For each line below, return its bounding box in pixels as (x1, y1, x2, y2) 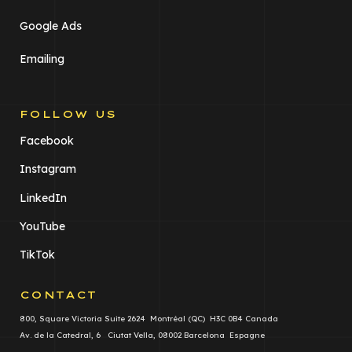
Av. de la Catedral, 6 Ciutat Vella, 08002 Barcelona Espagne (20, 329, 265, 340)
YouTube (20, 219, 65, 234)
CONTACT (20, 288, 97, 301)
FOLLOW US (20, 107, 117, 120)
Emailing (20, 51, 64, 66)
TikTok (20, 247, 55, 262)
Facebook (20, 133, 74, 148)
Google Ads (20, 18, 82, 33)
